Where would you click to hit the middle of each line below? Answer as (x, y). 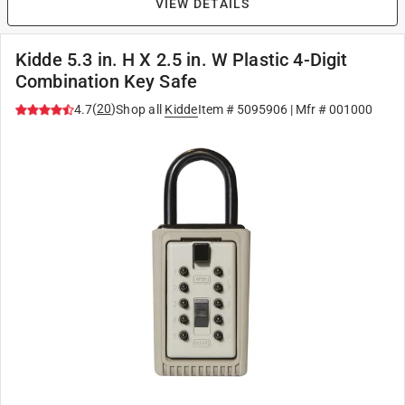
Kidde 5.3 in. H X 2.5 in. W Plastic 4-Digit (182, 60)
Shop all (139, 109)
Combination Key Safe (106, 81)
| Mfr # (308, 109)
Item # (217, 109)
